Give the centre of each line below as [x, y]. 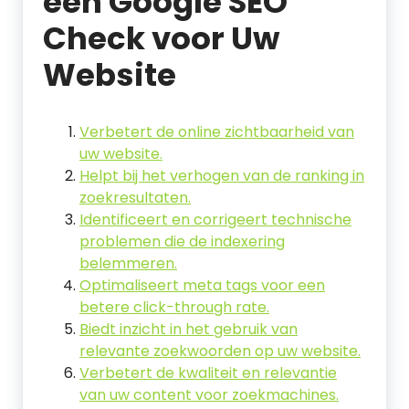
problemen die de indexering [182, 241]
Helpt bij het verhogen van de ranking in [222, 176]
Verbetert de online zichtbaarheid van [217, 132]
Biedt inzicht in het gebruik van [189, 329]
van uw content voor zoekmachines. [209, 395]
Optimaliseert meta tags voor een [202, 285]
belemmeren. [128, 263]
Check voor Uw [161, 38]
